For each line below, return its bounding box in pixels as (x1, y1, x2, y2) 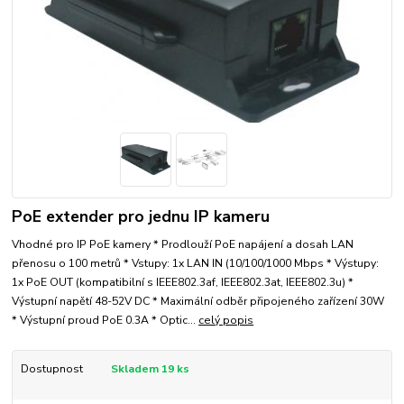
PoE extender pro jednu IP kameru (12, 205, 271, 227)
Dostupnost (20, 361, 83, 376)
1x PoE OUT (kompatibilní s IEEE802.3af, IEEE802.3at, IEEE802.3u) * (12, 274, 354, 289)
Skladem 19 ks (110, 361, 189, 376)
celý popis (198, 312, 254, 327)
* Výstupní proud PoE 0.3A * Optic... (12, 312, 199, 327)
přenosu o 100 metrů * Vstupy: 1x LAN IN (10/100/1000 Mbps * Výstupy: (12, 255, 380, 271)
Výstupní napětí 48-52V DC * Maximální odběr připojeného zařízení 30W (12, 293, 385, 308)
